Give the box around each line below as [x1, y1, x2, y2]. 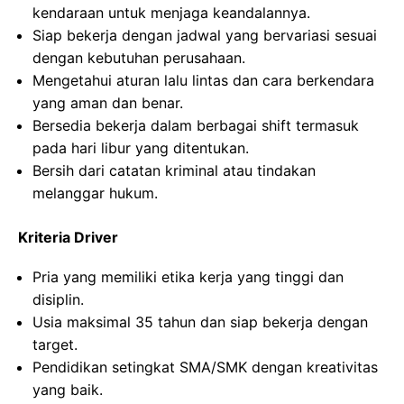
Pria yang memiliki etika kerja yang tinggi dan [32, 268, 344, 286]
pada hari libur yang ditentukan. [32, 139, 249, 157]
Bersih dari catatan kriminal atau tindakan [32, 161, 316, 179]
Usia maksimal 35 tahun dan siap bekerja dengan [32, 313, 368, 331]
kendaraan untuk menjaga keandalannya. [32, 4, 310, 22]
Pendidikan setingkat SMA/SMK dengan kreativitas [32, 358, 378, 376]
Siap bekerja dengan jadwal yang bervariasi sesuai [32, 26, 377, 44]
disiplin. [32, 290, 84, 308]
